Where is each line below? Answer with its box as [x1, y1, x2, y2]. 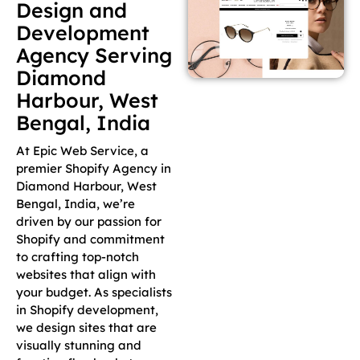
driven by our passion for [16, 214, 162, 230]
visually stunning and [16, 337, 141, 354]
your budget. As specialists [16, 284, 172, 301]
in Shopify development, [16, 302, 158, 318]
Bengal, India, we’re [16, 196, 135, 212]
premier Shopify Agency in [16, 161, 171, 177]
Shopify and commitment [16, 231, 165, 247]
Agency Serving [16, 43, 172, 68]
